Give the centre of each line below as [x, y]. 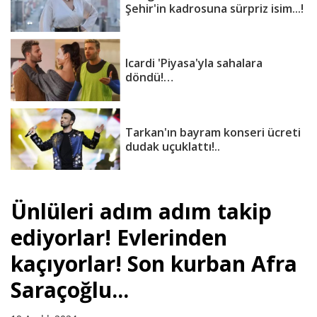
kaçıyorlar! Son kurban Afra [154, 264]
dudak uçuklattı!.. [172, 146]
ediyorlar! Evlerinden [119, 238]
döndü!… [149, 77]
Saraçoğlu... [70, 290]
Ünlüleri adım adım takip [141, 212]
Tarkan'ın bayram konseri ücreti [213, 132]
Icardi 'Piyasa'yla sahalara [194, 63]
